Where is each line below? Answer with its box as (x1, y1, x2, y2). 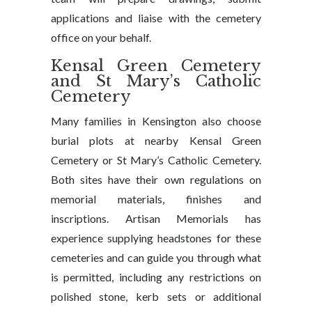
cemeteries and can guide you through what (50, 251, 262, 264)
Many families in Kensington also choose (50, 114, 262, 127)
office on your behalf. (50, 31, 151, 44)
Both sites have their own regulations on (50, 173, 262, 186)
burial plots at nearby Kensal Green (50, 134, 262, 147)
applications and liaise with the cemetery (50, 11, 262, 24)
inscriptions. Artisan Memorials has (50, 212, 262, 225)
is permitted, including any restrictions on (50, 270, 262, 283)
